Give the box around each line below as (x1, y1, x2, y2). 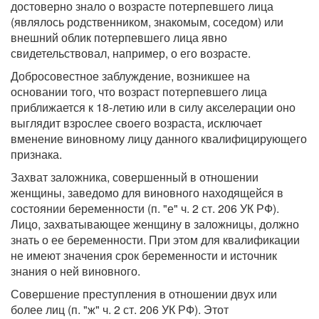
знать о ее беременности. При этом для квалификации (11, 231, 300, 248)
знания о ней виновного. (11, 263, 140, 279)
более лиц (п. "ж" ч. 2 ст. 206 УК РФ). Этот (11, 301, 229, 318)
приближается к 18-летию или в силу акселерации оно (11, 99, 296, 115)
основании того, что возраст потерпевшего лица (11, 83, 267, 100)
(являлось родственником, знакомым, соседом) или (11, 14, 283, 30)
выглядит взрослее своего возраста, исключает (11, 115, 262, 131)
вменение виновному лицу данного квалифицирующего (11, 130, 307, 147)
